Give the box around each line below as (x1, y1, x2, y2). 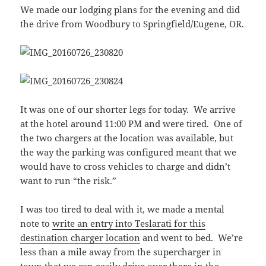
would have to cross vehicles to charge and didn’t (20, 160, 231, 173)
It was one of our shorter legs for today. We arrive (20, 103, 236, 116)
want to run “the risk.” (20, 175, 117, 187)
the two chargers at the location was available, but (20, 132, 234, 144)
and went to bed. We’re (140, 232, 243, 244)
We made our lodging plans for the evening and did (20, 4, 240, 16)
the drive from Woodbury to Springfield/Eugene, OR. (20, 18, 245, 30)
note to (20, 217, 53, 230)
